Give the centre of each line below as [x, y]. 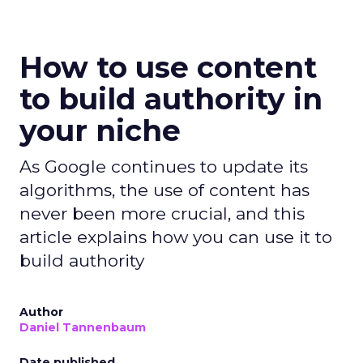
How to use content [168, 67]
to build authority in [171, 99]
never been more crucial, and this [162, 214]
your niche [100, 130]
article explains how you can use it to [176, 237]
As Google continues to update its [164, 167]
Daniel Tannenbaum [83, 327]
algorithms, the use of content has [164, 190]
